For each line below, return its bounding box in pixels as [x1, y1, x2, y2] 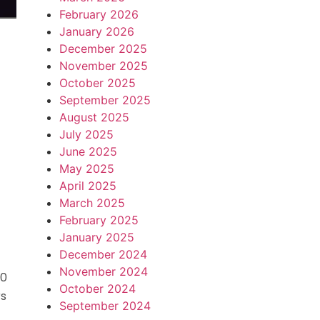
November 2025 [59, 59, 148, 73]
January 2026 [59, 24, 134, 39]
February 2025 [59, 213, 139, 227]
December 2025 [59, 41, 147, 56]
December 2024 [59, 247, 147, 261]
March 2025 [59, 196, 125, 210]
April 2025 [59, 179, 116, 193]
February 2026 [59, 7, 139, 21]
